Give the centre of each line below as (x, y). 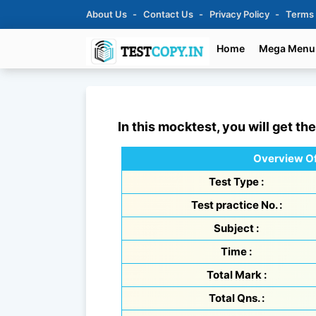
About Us (108, 14)
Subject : (236, 228)
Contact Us (169, 14)
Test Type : (236, 182)
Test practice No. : (236, 205)
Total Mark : (236, 275)
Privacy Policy (241, 14)
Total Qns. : (236, 298)
